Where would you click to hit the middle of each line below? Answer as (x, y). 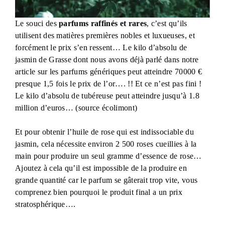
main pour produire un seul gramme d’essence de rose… (108, 156)
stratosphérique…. (45, 204)
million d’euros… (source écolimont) (77, 107)
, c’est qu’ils (167, 23)
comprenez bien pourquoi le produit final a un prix (99, 192)
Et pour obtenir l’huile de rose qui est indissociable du (104, 132)
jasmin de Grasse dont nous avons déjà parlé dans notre (107, 59)
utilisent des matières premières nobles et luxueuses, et (105, 35)
